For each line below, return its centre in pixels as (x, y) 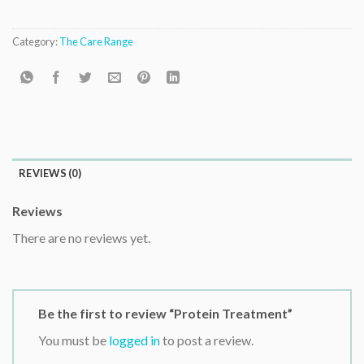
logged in (134, 340)
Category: (36, 42)
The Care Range (96, 42)
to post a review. (207, 340)
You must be (74, 340)
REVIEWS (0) (50, 173)
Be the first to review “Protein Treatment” (167, 313)
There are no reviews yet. (81, 238)
